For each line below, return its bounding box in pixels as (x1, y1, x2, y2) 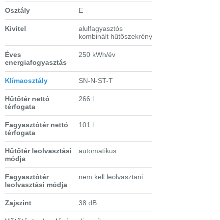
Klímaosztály (5, 77, 48, 85)
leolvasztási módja (5, 181, 67, 189)
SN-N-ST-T (79, 77, 113, 85)
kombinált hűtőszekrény (79, 32, 152, 41)
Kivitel (5, 25, 26, 33)
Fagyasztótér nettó (5, 121, 68, 129)
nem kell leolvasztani (79, 173, 143, 181)
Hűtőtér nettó (5, 95, 50, 103)
